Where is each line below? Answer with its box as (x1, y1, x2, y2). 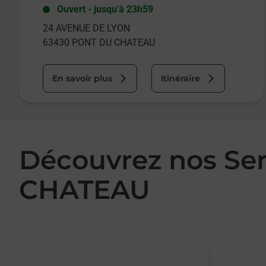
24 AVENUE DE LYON (43, 23, 130, 34)
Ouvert (57, 4, 85, 15)
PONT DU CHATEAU (72, 37, 155, 48)
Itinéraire (161, 73, 200, 84)
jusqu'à (94, 4, 124, 15)
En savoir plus (52, 73, 112, 84)
